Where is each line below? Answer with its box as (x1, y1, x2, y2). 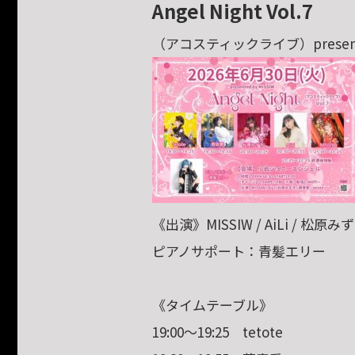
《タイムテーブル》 (152, 295, 273, 315)
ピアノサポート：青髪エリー (152, 241, 326, 261)
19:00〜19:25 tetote (152, 322, 283, 342)
